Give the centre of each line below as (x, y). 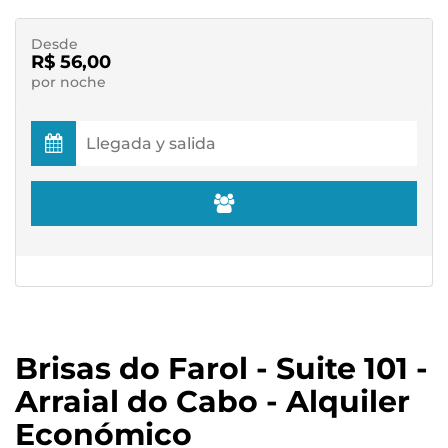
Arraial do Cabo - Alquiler (212, 401)
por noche (68, 82)
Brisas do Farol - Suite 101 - (221, 368)
